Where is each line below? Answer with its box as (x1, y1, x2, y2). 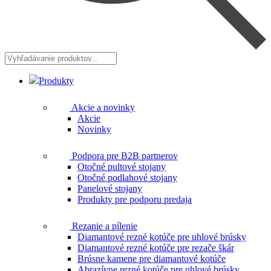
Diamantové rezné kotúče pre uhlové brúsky (77, 231, 246, 242)
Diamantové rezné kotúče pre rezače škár (77, 242, 234, 253)
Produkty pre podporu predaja (77, 194, 192, 204)
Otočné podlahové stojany (77, 172, 177, 183)
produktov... (4, 62, 50, 73)
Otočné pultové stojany (77, 161, 166, 172)
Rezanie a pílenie (70, 220, 137, 231)
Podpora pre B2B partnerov (70, 150, 178, 161)
